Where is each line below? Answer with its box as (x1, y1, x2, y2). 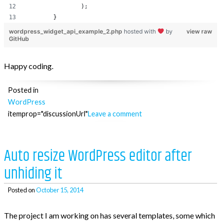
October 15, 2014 (36, 186, 83, 194)
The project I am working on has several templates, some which (4, 211, 215, 220)
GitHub (9, 35, 29, 42)
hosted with (124, 28, 157, 35)
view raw (186, 28, 212, 35)
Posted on (8, 186, 36, 194)
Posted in (8, 86, 38, 94)
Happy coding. (4, 61, 53, 71)
